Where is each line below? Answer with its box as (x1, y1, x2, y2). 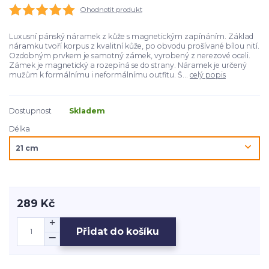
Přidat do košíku (76, 226, 160, 238)
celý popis (190, 70, 226, 79)
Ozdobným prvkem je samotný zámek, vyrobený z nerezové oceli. (9, 50, 250, 60)
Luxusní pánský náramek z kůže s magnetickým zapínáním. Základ (9, 31, 253, 41)
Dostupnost (9, 106, 52, 116)
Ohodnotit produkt (80, 5, 142, 14)
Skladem (69, 106, 105, 116)
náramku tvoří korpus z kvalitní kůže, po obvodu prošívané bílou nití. (9, 41, 259, 50)
